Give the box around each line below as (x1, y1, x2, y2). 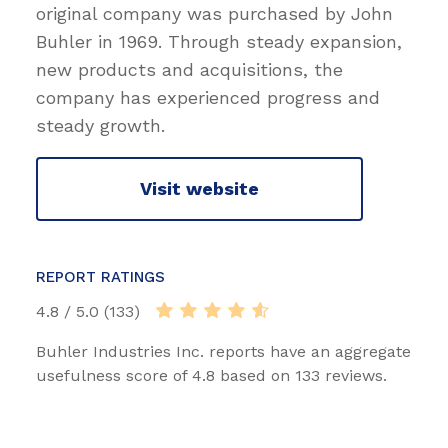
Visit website (140, 178, 259, 200)
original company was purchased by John (36, 2, 393, 24)
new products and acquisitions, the (36, 58, 343, 80)
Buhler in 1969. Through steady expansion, (36, 30, 402, 52)
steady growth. (36, 114, 165, 136)
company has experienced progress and (36, 86, 380, 108)
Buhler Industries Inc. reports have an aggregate (36, 341, 411, 361)
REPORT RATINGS (36, 267, 165, 286)
